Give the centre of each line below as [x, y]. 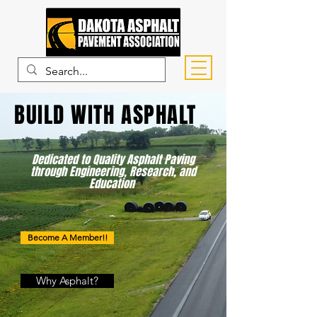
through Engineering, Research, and [113, 172]
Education [113, 184]
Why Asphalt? [67, 281]
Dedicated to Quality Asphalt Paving [113, 160]
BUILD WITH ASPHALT [105, 115]
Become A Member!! [67, 237]
